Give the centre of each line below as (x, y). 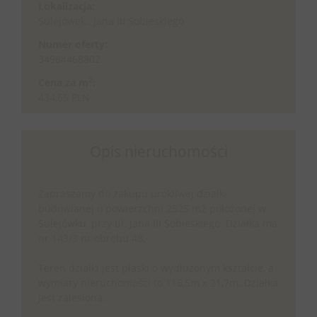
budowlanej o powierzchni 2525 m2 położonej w (152, 208)
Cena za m (63, 82)
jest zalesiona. (73, 298)
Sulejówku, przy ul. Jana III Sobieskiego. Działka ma (158, 223)
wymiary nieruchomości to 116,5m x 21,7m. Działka (158, 283)
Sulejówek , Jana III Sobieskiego (111, 21)
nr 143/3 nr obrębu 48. (92, 238)
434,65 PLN (64, 97)
